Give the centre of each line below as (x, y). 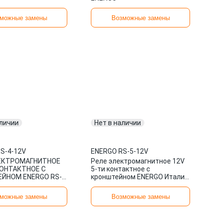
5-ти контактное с (121, 169)
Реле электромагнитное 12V (138, 161)
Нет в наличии (118, 123)
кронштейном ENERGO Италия (140, 177)
